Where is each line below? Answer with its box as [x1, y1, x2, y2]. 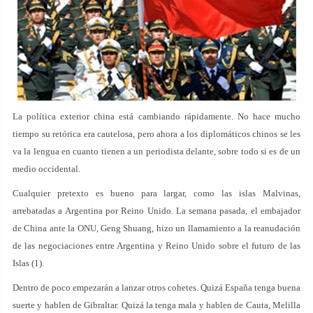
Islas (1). [13, 258, 44, 268]
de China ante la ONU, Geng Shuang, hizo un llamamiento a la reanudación [13, 223, 300, 233]
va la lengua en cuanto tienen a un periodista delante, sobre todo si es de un [13, 146, 300, 156]
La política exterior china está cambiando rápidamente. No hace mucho [13, 111, 300, 122]
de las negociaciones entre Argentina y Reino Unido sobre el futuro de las [13, 240, 300, 251]
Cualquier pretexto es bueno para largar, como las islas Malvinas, [13, 188, 300, 198]
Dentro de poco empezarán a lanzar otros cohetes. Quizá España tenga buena [13, 282, 300, 293]
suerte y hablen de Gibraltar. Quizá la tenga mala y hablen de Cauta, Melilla [13, 300, 300, 310]
